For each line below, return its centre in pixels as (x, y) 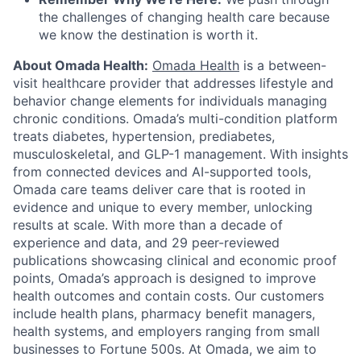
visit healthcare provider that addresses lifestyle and (173, 83)
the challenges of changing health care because (184, 17)
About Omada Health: (81, 65)
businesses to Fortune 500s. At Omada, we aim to (165, 349)
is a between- (283, 65)
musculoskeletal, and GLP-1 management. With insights (180, 154)
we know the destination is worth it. (148, 35)
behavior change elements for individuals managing (170, 101)
